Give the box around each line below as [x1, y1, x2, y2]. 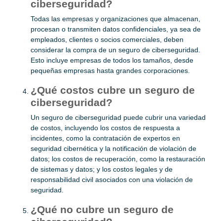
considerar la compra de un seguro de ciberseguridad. [31, 46, 200, 54]
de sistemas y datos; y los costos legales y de [31, 165, 173, 174]
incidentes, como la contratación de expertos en [31, 134, 180, 143]
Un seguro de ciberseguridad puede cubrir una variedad [31, 113, 206, 122]
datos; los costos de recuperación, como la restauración [31, 155, 205, 163]
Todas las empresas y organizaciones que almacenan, [31, 15, 200, 23]
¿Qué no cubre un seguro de [31, 204, 174, 216]
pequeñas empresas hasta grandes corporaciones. [31, 67, 190, 75]
